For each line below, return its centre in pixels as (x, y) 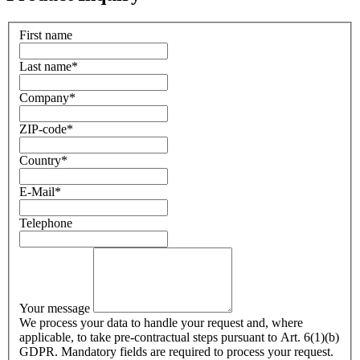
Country (40, 160)
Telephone (46, 223)
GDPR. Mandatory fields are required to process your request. (176, 351)
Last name (45, 66)
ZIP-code (43, 129)
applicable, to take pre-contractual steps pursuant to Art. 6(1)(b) (179, 337)
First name (46, 35)
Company (44, 97)
